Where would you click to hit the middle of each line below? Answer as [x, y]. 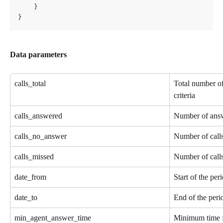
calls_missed [34, 156]
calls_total [30, 83]
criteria [184, 95]
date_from [30, 177]
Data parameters [38, 55]
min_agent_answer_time [53, 218]
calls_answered [38, 115]
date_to [26, 197]
